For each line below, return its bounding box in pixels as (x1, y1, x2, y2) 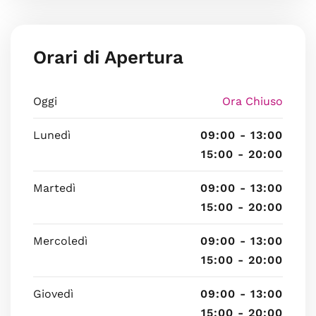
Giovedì (33, 287, 73, 300)
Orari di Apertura (33, 47, 183, 68)
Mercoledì (33, 234, 87, 248)
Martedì (33, 181, 75, 195)
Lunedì (33, 128, 71, 142)
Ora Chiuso (222, 95, 283, 108)
